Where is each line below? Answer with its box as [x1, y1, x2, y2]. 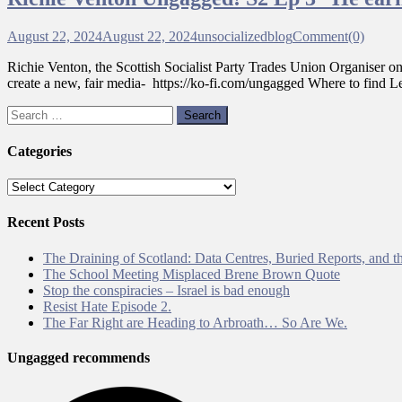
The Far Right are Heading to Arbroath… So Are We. [43, 314, 347, 330]
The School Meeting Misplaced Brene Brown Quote [43, 266, 340, 282]
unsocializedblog [197, 28, 293, 44]
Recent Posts [7, 214, 84, 231]
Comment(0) [293, 28, 364, 44]
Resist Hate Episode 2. [43, 298, 171, 314]
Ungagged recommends [7, 350, 150, 366]
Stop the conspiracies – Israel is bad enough [43, 282, 290, 298]
